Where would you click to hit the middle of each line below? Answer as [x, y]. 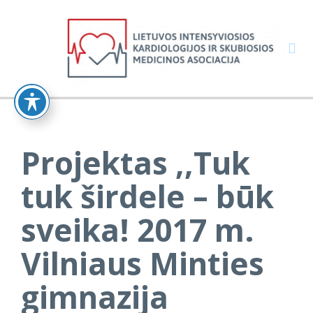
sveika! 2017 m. [138, 230]
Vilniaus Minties [143, 263]
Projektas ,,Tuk [136, 163]
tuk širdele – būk [147, 196]
